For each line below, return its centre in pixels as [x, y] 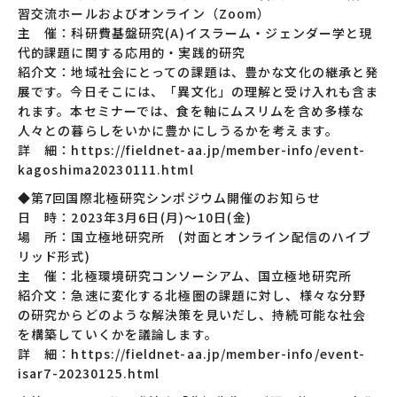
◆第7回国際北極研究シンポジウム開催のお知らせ [169, 198]
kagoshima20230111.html [106, 169]
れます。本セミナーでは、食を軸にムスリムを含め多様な [191, 111]
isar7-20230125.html [89, 373]
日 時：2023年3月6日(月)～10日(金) [135, 217]
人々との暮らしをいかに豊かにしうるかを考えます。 [178, 130]
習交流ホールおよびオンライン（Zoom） [144, 13]
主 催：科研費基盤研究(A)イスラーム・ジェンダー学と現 [195, 33]
